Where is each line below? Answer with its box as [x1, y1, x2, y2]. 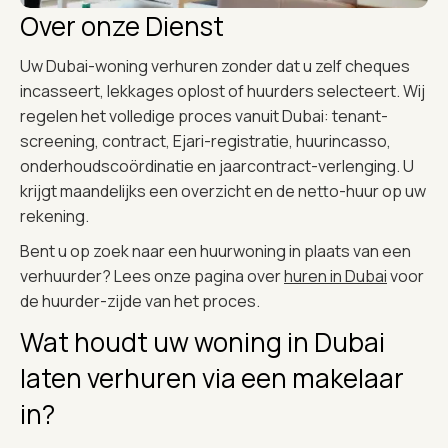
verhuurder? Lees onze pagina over [20, 264, 284, 287]
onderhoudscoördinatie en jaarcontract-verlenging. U [20, 154, 414, 177]
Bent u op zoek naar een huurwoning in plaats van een [20, 239, 411, 262]
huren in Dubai [284, 264, 387, 287]
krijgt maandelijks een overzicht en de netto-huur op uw [20, 179, 426, 202]
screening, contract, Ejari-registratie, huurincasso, [20, 129, 391, 152]
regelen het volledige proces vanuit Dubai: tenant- [20, 104, 388, 127]
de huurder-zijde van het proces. [20, 289, 260, 312]
